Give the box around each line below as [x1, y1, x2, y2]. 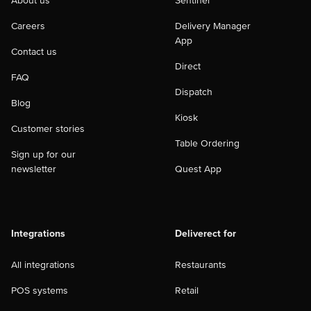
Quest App [175, 163, 221, 175]
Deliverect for [175, 228, 236, 239]
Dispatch [175, 86, 212, 98]
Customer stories [11, 123, 85, 135]
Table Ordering [175, 137, 239, 149]
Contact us [11, 46, 57, 58]
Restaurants [175, 259, 226, 271]
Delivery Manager [175, 20, 251, 32]
